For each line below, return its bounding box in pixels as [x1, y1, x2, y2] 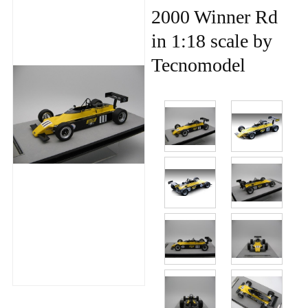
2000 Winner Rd [151, 5, 278, 27]
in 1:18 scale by [151, 30, 272, 52]
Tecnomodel [151, 54, 245, 76]
